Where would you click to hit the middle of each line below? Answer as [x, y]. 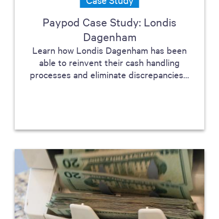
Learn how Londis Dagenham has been [109, 50]
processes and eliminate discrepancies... [109, 74]
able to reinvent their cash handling [109, 62]
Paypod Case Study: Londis [109, 22]
